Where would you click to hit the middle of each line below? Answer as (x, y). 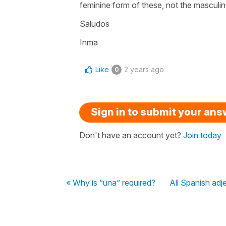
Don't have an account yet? (131, 135)
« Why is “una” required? (111, 182)
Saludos (95, 23)
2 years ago (144, 69)
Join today (202, 135)
